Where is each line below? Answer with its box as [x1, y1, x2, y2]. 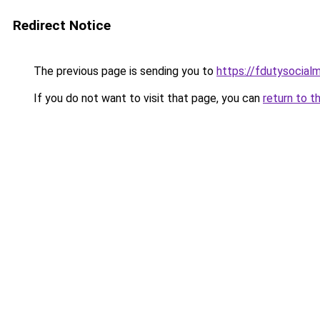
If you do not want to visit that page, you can [31, 91, 263, 105]
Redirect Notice [13, 17, 111, 34]
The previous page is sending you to [31, 64, 216, 78]
